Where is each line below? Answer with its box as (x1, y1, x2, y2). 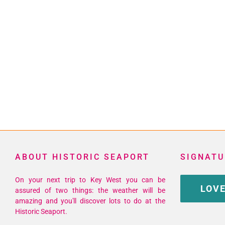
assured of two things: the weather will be (15, 186, 165, 195)
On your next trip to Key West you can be (15, 176, 165, 184)
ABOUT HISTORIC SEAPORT (15, 152, 150, 162)
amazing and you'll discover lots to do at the (15, 197, 165, 205)
